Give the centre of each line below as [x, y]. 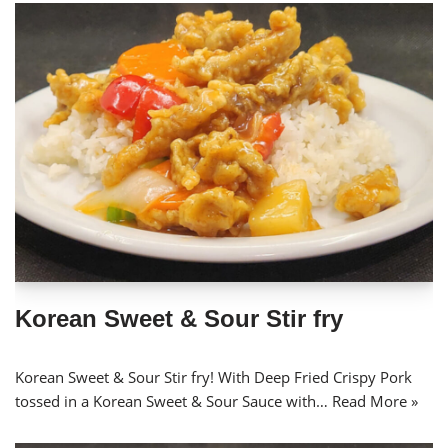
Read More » [375, 400]
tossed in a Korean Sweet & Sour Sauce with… [173, 400]
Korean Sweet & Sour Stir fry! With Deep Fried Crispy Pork [213, 376]
